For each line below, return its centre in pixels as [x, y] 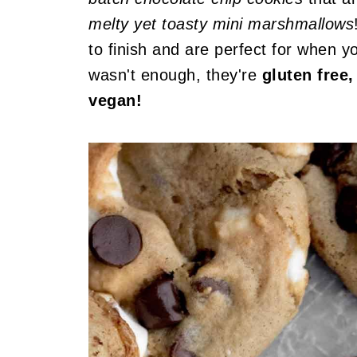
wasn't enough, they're [175, 75]
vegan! [115, 100]
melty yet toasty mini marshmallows [221, 24]
